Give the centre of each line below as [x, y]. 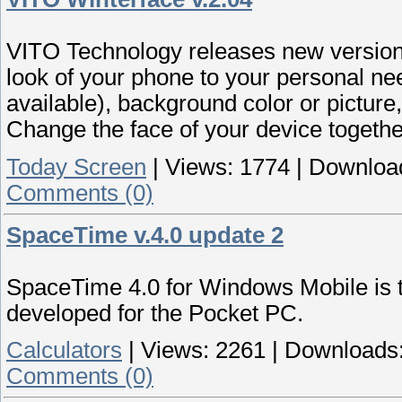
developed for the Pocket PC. [155, 313]
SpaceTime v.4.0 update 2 [145, 235]
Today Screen [76, 166]
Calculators [64, 350]
